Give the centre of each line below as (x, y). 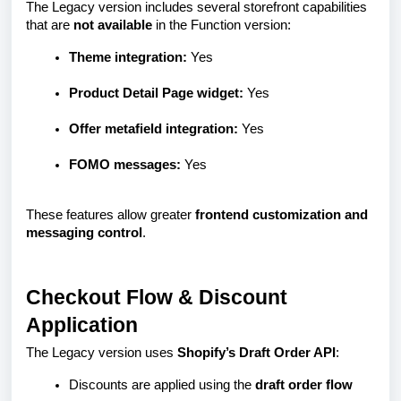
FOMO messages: (125, 164)
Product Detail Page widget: (156, 93)
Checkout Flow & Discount (157, 297)
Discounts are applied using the (162, 385)
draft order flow (304, 385)
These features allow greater (111, 214)
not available (113, 25)
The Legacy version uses (102, 353)
